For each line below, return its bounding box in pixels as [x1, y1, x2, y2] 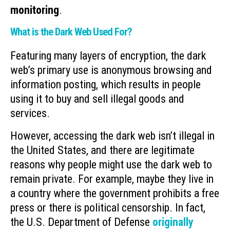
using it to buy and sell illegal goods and [10, 92, 184, 105]
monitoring [10, 3, 59, 16]
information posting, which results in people [10, 78, 201, 91]
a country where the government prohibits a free [10, 187, 219, 200]
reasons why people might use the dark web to [10, 158, 212, 171]
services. [10, 106, 50, 120]
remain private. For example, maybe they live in [10, 172, 214, 186]
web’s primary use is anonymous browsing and [10, 63, 212, 76]
